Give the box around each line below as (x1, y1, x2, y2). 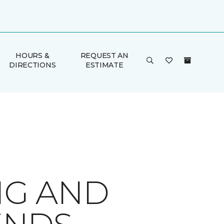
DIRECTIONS (9, 60, 56, 69)
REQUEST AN (80, 51, 128, 60)
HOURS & (15, 51, 49, 60)
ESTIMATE (85, 60, 123, 69)
